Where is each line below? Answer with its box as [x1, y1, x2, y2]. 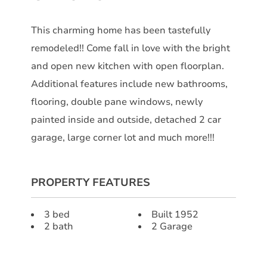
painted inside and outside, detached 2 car [31, 113, 221, 126]
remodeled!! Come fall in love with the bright [31, 41, 230, 55]
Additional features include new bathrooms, [31, 77, 228, 91]
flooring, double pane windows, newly [31, 95, 203, 108]
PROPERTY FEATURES [31, 175, 150, 190]
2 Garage [151, 219, 193, 233]
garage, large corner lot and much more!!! [31, 131, 215, 144]
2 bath [44, 219, 73, 233]
